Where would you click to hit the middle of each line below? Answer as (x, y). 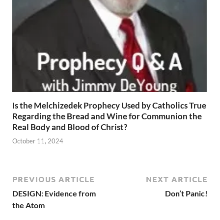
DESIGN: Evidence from (54, 193)
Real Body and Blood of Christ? (70, 127)
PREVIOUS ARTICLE (54, 179)
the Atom (28, 205)
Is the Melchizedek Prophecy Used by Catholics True (109, 105)
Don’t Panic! (186, 193)
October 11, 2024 (38, 141)
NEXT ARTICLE (177, 179)
